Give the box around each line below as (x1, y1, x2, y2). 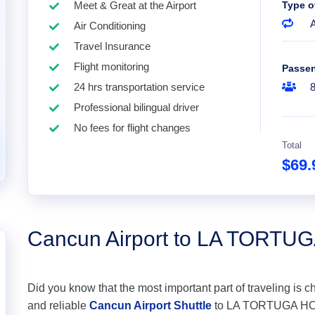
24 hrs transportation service (74, 81, 205, 93)
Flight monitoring (74, 60, 149, 72)
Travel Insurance (74, 40, 150, 52)
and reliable (27, 300, 89, 311)
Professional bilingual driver (74, 101, 199, 113)
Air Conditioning (74, 20, 146, 32)
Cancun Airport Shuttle (89, 300, 212, 311)
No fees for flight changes (74, 122, 191, 134)
